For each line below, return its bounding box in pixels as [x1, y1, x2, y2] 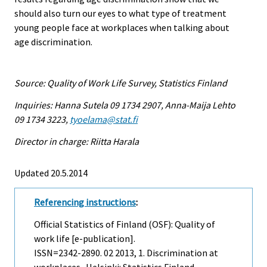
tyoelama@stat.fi [70, 113, 138, 126]
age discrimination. [14, 36, 92, 48]
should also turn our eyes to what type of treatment [14, 7, 226, 20]
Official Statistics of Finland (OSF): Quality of [34, 218, 215, 230]
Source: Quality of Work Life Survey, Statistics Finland [14, 77, 227, 89]
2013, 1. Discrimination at [113, 246, 218, 259]
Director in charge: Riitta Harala [14, 135, 139, 147]
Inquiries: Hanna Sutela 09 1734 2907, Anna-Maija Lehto [14, 99, 235, 111]
